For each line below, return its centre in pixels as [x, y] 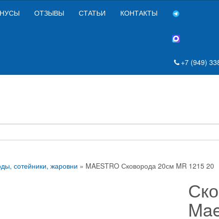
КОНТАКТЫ [139, 13]
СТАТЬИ [92, 13]
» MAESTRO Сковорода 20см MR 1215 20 [146, 165]
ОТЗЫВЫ [49, 13]
